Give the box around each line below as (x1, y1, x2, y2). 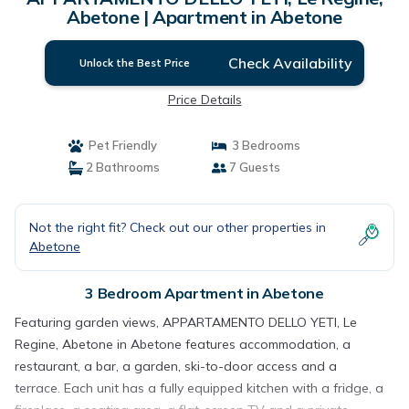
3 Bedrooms (226, 138, 300, 152)
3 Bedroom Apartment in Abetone (85, 284, 324, 302)
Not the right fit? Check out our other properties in (29, 219, 326, 236)
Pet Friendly (82, 138, 157, 152)
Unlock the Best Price (79, 57, 191, 69)
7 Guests (226, 160, 280, 174)
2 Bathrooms (82, 160, 160, 174)
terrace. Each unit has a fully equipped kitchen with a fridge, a (15, 380, 383, 396)
